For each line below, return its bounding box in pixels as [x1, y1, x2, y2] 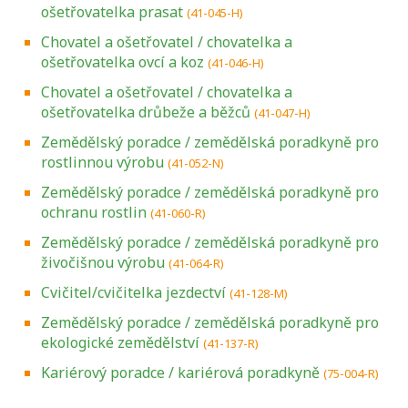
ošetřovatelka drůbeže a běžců [41, 101, 250, 122]
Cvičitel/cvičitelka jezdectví [41, 281, 226, 302]
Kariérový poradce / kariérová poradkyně [41, 362, 320, 382]
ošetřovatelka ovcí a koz [41, 51, 204, 72]
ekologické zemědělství [41, 331, 199, 352]
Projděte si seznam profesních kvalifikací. [58, 369, 350, 390]
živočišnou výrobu [41, 251, 165, 272]
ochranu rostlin [41, 201, 147, 222]
